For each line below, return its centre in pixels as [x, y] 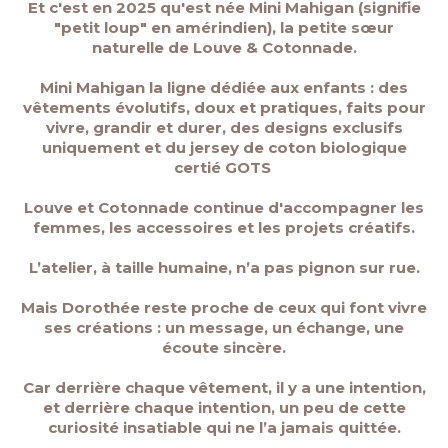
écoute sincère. [224, 348]
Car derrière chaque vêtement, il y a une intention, [224, 388]
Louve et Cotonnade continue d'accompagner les [224, 208]
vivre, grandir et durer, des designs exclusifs [224, 128]
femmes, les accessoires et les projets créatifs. [224, 228]
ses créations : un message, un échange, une [224, 328]
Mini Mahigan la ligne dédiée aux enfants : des [224, 88]
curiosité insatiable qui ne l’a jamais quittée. [224, 428]
